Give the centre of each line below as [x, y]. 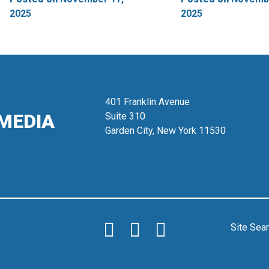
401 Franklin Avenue [147, 101]
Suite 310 [125, 116]
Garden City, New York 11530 [165, 130]
